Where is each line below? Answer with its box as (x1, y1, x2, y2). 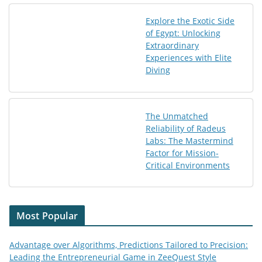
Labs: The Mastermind (146, 135, 233, 146)
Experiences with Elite (146, 52, 232, 64)
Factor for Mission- (146, 147, 219, 158)
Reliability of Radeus (146, 122, 226, 134)
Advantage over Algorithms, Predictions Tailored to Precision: (9, 239, 248, 251)
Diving (146, 64, 170, 76)
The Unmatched (146, 110, 208, 122)
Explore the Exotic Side (146, 15, 235, 27)
